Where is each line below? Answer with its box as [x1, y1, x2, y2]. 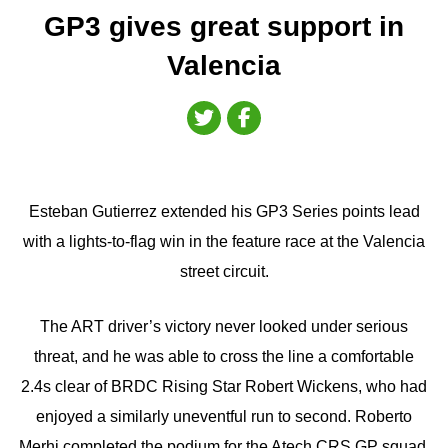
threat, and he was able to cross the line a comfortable [34, 348, 414, 366]
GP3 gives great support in [44, 11, 404, 43]
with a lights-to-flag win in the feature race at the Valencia [23, 232, 425, 250]
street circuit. [179, 262, 269, 280]
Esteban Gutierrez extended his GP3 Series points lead [28, 202, 420, 220]
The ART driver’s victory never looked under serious [40, 318, 408, 336]
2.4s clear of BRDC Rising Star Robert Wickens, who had [21, 378, 427, 396]
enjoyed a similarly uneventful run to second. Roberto [36, 408, 412, 426]
